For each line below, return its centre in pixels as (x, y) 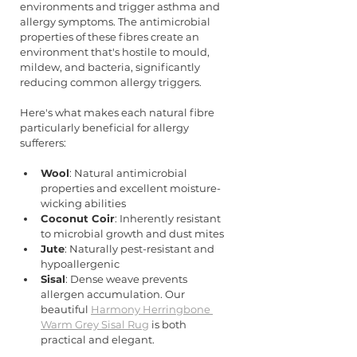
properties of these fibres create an (111, 37)
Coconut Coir (78, 219)
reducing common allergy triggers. (111, 82)
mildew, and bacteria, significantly (111, 67)
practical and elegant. (98, 340)
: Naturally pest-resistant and (141, 249)
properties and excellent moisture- (131, 188)
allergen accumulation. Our (114, 294)
